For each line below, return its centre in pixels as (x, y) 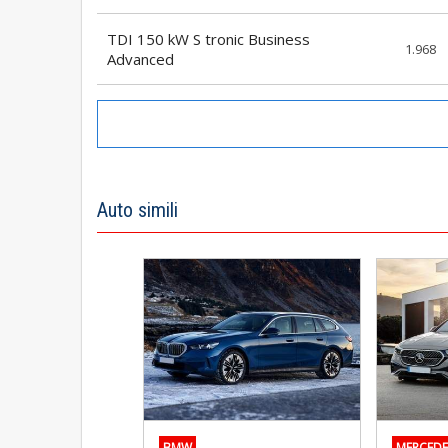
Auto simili (137, 209)
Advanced (140, 58)
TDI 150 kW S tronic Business (208, 38)
